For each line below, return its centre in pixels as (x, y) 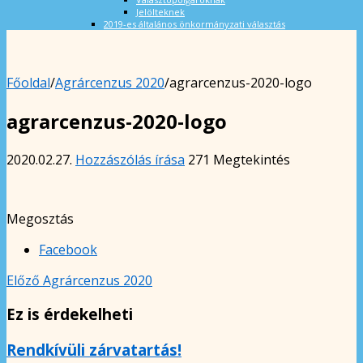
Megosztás (40, 218)
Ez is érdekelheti (70, 314)
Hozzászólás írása (130, 159)
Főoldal (28, 82)
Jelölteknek (160, 11)
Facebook (68, 249)
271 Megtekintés (239, 159)
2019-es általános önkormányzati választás (194, 23)
